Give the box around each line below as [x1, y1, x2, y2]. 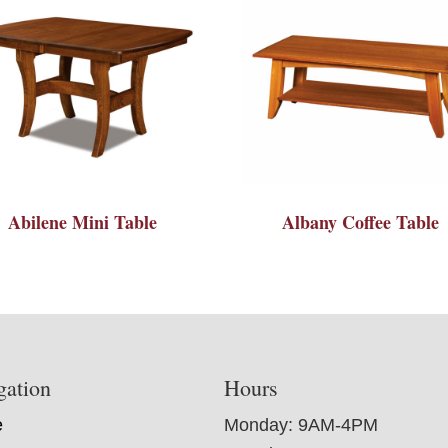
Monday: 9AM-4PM [224, 415, 378, 436]
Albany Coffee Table [282, 209, 440, 236]
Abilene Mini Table [8, 209, 158, 236]
